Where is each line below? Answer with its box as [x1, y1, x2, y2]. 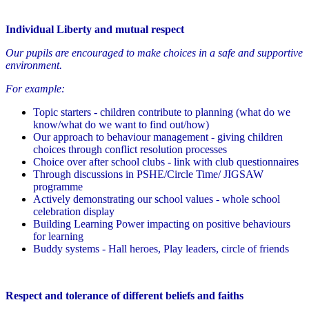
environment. [6, 59, 62, 72]
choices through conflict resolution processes [33, 143, 227, 156]
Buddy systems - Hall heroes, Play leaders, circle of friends [33, 243, 289, 255]
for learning [33, 230, 83, 243]
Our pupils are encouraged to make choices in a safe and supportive [6, 47, 303, 59]
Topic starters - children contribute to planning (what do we [33, 106, 290, 119]
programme [33, 181, 83, 193]
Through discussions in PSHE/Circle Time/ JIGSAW [33, 168, 263, 181]
